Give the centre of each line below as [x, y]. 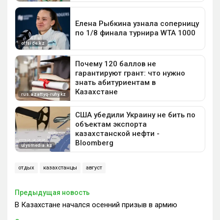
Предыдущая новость [52, 193]
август [94, 168]
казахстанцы [60, 168]
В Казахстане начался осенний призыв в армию [96, 205]
